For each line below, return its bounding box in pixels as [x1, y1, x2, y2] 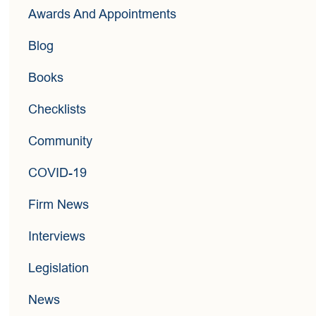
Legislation [28, 261, 90, 276]
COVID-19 [28, 166, 87, 181]
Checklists [28, 102, 87, 117]
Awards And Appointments [28, 7, 177, 22]
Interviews [28, 229, 86, 244]
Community [28, 134, 93, 149]
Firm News [28, 197, 90, 212]
